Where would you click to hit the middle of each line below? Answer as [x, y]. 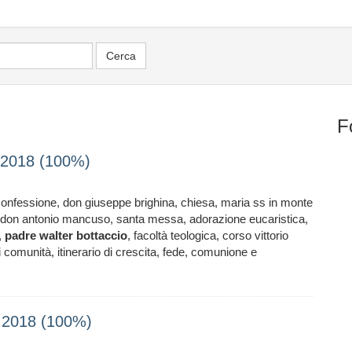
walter [56, 235]
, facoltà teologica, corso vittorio [208, 235]
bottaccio [102, 235]
